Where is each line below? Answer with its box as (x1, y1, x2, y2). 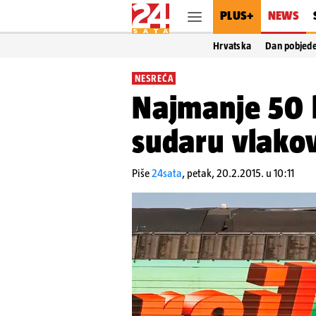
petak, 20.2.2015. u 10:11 (187, 167, 294, 179)
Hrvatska (213, 40, 252, 51)
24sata (152, 167, 182, 179)
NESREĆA (135, 73, 174, 84)
